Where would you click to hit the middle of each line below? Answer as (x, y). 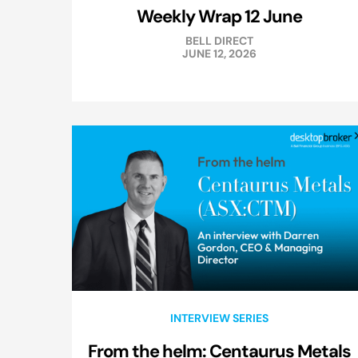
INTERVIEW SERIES (219, 318)
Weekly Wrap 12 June (219, 16)
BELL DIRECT (219, 41)
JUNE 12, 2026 (219, 54)
